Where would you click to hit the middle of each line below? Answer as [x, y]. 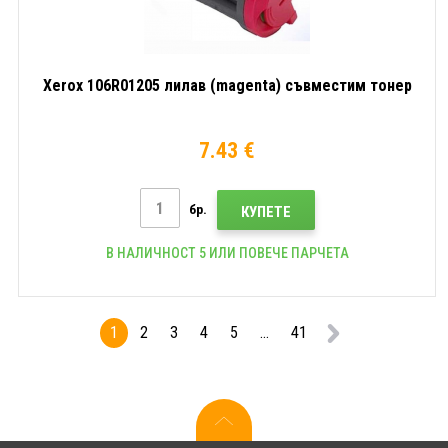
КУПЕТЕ [265, 211]
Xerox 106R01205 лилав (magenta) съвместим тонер [227, 85]
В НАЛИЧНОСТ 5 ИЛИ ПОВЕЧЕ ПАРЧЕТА [227, 252]
